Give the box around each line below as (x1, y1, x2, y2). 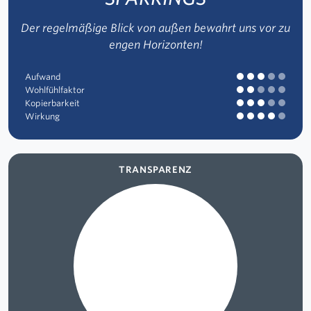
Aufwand (25, 72, 61, 83)
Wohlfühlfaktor (25, 85, 85, 96)
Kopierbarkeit (25, 98, 80, 109)
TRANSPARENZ (119, 165, 192, 176)
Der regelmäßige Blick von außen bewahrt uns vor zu (21, 22, 290, 35)
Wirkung (25, 111, 60, 122)
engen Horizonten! (108, 38, 203, 52)
